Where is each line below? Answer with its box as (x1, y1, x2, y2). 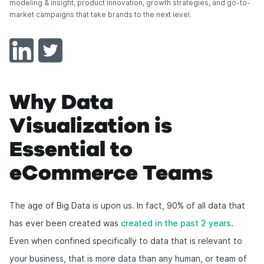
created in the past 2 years (118, 218, 231, 228)
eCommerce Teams (9, 163, 213, 184)
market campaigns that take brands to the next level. (9, 10, 192, 19)
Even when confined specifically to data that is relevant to (9, 236, 242, 246)
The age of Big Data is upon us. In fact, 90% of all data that (9, 200, 245, 210)
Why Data (9, 92, 113, 113)
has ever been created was (9, 218, 118, 228)
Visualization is (9, 115, 172, 137)
